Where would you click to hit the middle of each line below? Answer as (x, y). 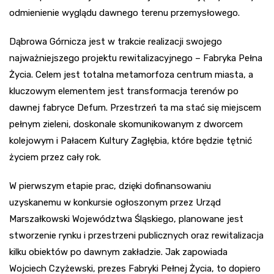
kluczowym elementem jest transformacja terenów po (124, 91)
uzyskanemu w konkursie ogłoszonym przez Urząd (115, 202)
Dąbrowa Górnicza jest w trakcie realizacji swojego (116, 41)
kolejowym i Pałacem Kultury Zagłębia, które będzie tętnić (131, 140)
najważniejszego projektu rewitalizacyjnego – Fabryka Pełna (136, 58)
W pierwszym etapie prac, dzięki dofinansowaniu (110, 186)
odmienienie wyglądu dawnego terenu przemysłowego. (124, 13)
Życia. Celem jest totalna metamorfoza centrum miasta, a (131, 74)
